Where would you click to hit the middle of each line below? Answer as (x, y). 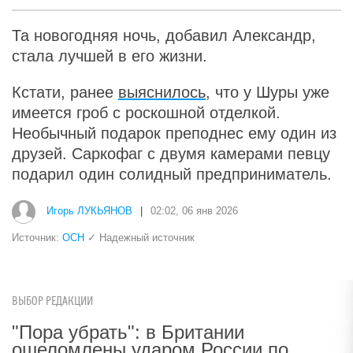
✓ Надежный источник (139, 237)
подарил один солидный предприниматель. (172, 174)
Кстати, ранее (65, 92)
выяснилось (162, 92)
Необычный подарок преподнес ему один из (174, 133)
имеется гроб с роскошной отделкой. (146, 112)
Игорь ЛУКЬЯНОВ (89, 211)
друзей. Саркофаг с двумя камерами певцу (171, 153)
